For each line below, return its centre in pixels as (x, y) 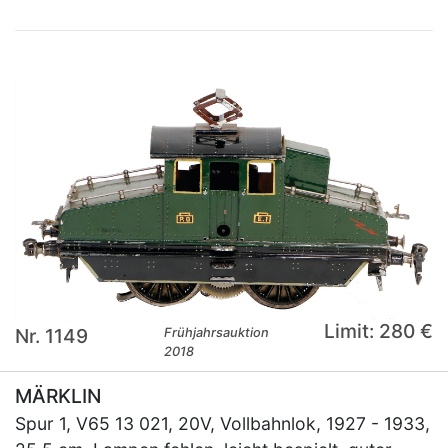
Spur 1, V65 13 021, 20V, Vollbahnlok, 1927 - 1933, (222, 423)
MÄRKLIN (58, 395)
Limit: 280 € (378, 330)
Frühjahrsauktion (217, 332)
